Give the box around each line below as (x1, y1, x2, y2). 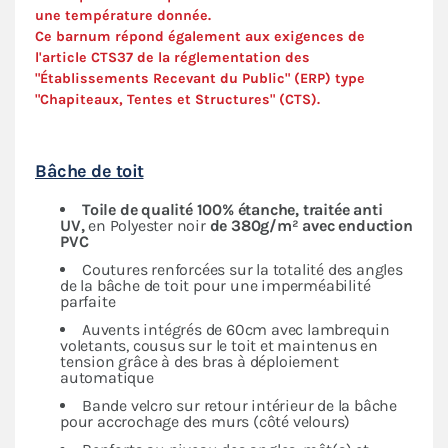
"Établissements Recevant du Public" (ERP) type (35, 69, 365, 87)
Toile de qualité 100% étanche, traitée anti (82, 199, 383, 219)
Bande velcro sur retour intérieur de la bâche (82, 395, 397, 415)
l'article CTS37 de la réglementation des (35, 48, 310, 66)
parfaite (60, 291, 116, 311)
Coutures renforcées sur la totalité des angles (82, 259, 403, 279)
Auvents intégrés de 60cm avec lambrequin (82, 319, 390, 339)
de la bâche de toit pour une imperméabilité (60, 275, 371, 295)
